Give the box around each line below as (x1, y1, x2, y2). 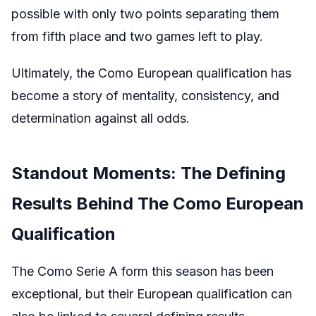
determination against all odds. (11, 111, 190, 126)
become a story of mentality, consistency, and (11, 88, 279, 103)
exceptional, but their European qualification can (11, 286, 292, 301)
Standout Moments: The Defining (11, 163, 286, 183)
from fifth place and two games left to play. (11, 29, 263, 44)
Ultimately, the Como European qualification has (11, 66, 291, 80)
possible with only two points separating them (11, 6, 279, 21)
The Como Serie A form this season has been (11, 264, 274, 279)
